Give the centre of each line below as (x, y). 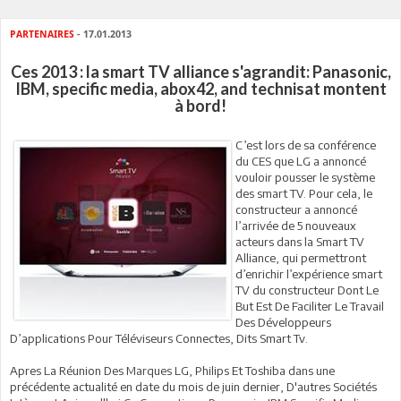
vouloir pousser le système (305, 177)
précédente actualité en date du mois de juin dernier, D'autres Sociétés (193, 387)
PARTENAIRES (42, 34)
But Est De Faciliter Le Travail (310, 306)
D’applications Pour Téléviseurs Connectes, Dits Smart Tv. (159, 338)
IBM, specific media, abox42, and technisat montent (200, 89)
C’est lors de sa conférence (306, 145)
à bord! (200, 106)
